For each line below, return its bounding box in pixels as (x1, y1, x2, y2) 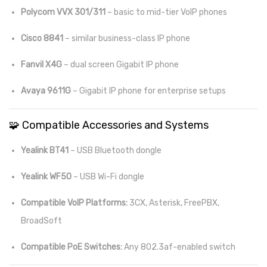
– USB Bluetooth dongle (69, 145, 162, 156)
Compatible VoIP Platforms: (21, 197, 128, 208)
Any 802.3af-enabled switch (122, 241, 235, 252)
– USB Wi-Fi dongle (72, 171, 144, 182)
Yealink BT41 (21, 145, 69, 156)
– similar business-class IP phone (63, 33, 190, 44)
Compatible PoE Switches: (21, 241, 122, 252)
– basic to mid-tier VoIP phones (105, 7, 227, 17)
